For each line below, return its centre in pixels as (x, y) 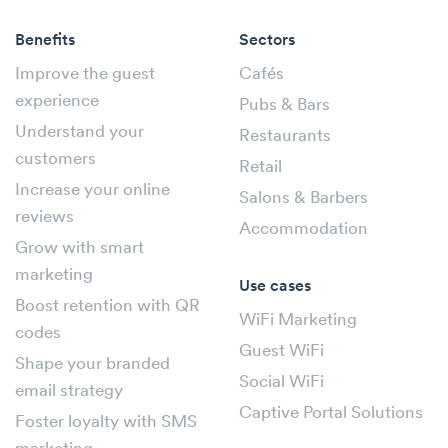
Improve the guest (85, 74)
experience (57, 101)
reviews (44, 217)
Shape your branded (92, 364)
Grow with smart (79, 248)
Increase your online (92, 190)
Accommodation (303, 229)
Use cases (275, 286)
